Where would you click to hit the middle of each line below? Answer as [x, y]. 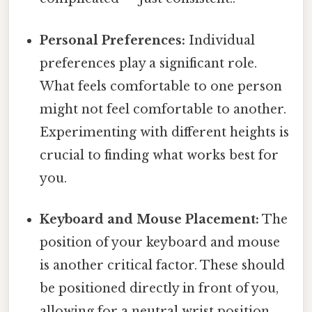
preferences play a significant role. [149, 63]
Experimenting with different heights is [165, 132]
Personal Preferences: [113, 40]
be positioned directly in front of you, [159, 288]
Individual [220, 40]
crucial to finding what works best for [159, 155]
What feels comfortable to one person [161, 86]
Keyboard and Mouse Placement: [150, 219]
